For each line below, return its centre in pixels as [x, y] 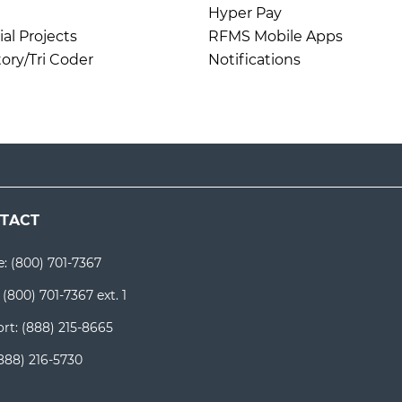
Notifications [254, 60]
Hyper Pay [245, 13]
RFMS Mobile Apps [275, 36]
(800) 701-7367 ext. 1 [65, 295]
